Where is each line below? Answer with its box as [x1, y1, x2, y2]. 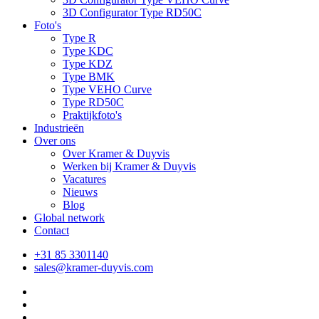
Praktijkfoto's [63, 109, 122, 122]
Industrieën [34, 122, 84, 135]
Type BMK [63, 70, 115, 83]
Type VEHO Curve [63, 83, 152, 96]
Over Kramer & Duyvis [63, 147, 169, 160]
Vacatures [63, 173, 106, 186]
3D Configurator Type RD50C [63, 6, 202, 19]
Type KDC [63, 45, 113, 58]
